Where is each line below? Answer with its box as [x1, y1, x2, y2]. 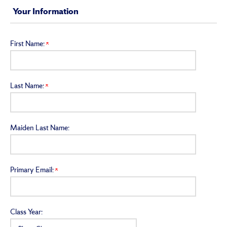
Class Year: [10, 208, 43, 218]
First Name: [10, 40, 46, 50]
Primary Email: [10, 166, 55, 176]
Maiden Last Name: [10, 124, 69, 134]
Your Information [13, 6, 79, 18]
